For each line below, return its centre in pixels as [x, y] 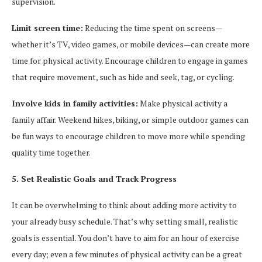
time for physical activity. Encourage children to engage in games [130, 61]
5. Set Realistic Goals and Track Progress [94, 179]
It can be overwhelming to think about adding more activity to [124, 205]
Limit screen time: [47, 28]
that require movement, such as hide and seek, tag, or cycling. [123, 77]
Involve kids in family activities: [75, 103]
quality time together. [51, 152]
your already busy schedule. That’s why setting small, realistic [125, 221]
